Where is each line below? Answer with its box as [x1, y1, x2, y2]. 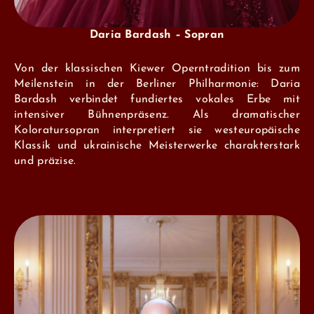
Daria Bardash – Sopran [89, 29, 225, 41]
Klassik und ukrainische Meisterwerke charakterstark [14, 139, 300, 151]
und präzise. [14, 155, 76, 167]
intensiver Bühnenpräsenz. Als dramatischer [14, 109, 300, 121]
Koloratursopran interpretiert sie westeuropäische [14, 124, 300, 136]
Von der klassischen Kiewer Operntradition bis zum [14, 62, 300, 74]
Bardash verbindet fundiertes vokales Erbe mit [14, 93, 300, 105]
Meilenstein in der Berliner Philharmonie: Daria [14, 78, 300, 90]
